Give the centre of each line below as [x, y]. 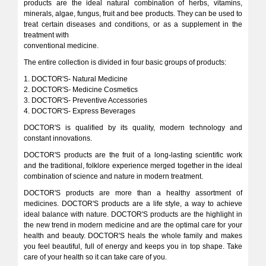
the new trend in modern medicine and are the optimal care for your [133, 225]
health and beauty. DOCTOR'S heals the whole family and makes [133, 236]
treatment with [47, 35]
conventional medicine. [61, 46]
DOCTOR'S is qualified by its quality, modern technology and [133, 128]
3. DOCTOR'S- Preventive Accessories [86, 100]
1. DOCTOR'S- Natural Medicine [76, 79]
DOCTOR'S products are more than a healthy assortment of [133, 193]
